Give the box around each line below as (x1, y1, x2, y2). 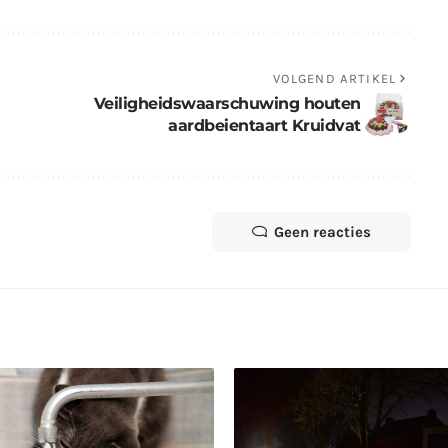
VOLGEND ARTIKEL (272, 70, 397, 86)
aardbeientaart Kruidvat (168, 115, 361, 135)
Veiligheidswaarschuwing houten (93, 93, 361, 113)
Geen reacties (273, 222, 371, 241)
